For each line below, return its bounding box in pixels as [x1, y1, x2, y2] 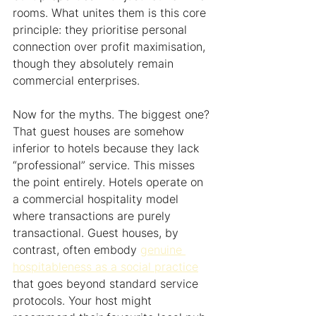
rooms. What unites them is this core [13, 6, 209, 20]
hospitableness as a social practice [13, 260, 198, 274]
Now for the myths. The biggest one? [13, 107, 213, 122]
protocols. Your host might [13, 293, 155, 308]
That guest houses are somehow [13, 124, 188, 139]
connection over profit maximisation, [13, 39, 209, 54]
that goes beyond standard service [13, 276, 202, 291]
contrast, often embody [13, 243, 140, 257]
